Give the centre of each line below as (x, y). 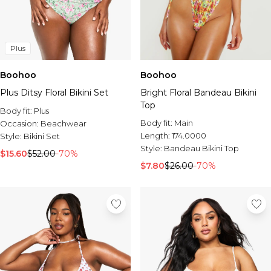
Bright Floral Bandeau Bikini (198, 93)
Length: (156, 135)
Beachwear (64, 123)
